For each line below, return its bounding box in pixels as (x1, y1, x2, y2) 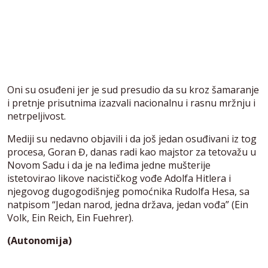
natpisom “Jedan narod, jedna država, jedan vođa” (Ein (7, 197, 248, 211)
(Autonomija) (7, 233, 72, 247)
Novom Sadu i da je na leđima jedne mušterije (7, 158, 211, 172)
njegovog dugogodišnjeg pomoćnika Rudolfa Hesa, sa (7, 184, 249, 198)
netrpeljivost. (7, 109, 66, 123)
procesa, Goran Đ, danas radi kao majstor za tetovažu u (7, 145, 256, 159)
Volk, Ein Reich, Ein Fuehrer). (7, 211, 133, 224)
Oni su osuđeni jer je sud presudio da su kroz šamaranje (7, 83, 259, 96)
